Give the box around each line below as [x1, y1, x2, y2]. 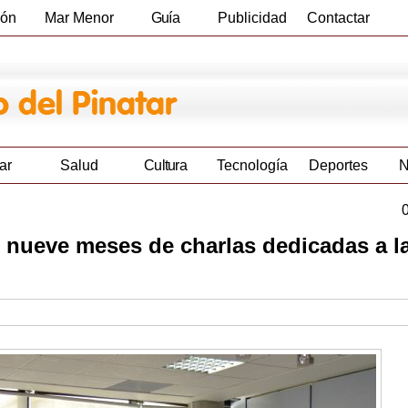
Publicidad [217, 10, 287, 25]
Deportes [309, 158, 368, 174]
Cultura [143, 158, 188, 174]
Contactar [307, 10, 370, 25]
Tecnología [216, 158, 288, 174]
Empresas [135, 46, 196, 61]
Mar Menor [44, 10, 114, 25]
